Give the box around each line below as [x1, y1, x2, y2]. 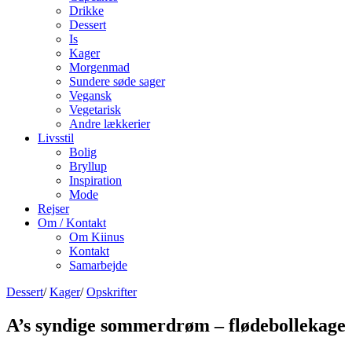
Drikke [69, 3, 104, 17]
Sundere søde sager [69, 74, 165, 88]
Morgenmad [69, 60, 130, 74]
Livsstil [38, 130, 74, 145]
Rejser [38, 201, 69, 215]
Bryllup [69, 159, 107, 173]
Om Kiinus [69, 229, 124, 244]
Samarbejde [69, 258, 127, 272]
